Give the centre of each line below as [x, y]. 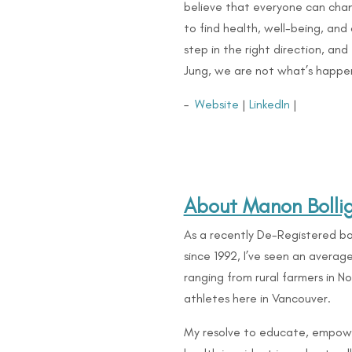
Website [216, 104]
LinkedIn [269, 104]
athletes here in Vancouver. [257, 299]
